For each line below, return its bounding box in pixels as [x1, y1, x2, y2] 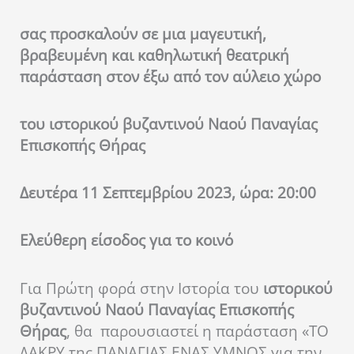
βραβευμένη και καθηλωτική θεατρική [20, 44, 289, 66]
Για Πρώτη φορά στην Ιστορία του [20, 277, 263, 299]
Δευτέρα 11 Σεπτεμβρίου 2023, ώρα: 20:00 [20, 183, 316, 203]
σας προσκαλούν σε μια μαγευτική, [20, 23, 266, 44]
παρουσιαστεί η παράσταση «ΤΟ [100, 320, 329, 341]
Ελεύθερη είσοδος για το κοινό [20, 230, 233, 251]
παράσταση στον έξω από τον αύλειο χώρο [20, 66, 321, 87]
